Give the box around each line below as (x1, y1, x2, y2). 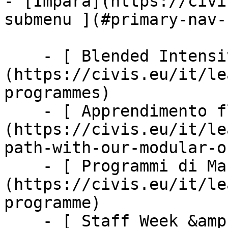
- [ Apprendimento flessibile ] (4, 102, 43, 120)
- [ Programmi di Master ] (4, 157, 43, 175)
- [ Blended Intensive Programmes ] (4, 47, 43, 65)
